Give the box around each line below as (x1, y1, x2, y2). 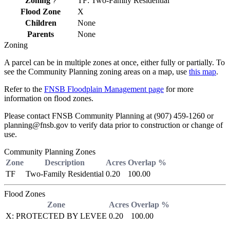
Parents (27, 30, 54, 39)
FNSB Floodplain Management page (44, 85, 164, 93)
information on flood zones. (4, 94, 93, 103)
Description (45, 158, 85, 167)
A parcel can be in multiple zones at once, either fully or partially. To (4, 58, 225, 67)
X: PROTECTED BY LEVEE (6, 212, 107, 220)
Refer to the (4, 85, 44, 93)
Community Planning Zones (4, 147, 95, 156)
